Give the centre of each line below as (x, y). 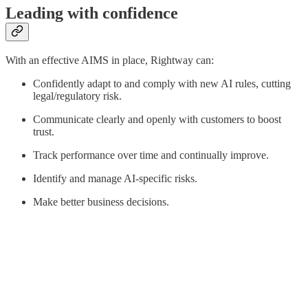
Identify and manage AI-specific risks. (115, 179)
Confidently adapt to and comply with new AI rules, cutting (162, 84)
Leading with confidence (92, 13)
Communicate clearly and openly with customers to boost (157, 120)
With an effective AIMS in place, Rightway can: (110, 60)
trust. (44, 132)
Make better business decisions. (101, 202)
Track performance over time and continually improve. (151, 155)
